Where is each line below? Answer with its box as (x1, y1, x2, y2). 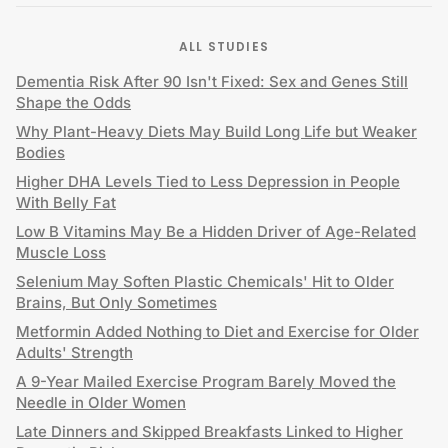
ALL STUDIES (178, 38, 270, 55)
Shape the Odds (16, 93, 131, 112)
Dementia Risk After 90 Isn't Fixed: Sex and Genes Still (16, 72, 408, 91)
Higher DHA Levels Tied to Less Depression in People (16, 172, 400, 191)
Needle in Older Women (16, 393, 186, 412)
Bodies (16, 143, 65, 162)
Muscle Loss (16, 243, 106, 262)
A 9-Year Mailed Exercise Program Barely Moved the (16, 372, 396, 391)
